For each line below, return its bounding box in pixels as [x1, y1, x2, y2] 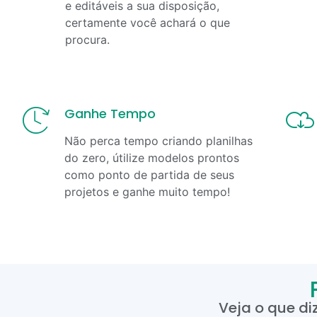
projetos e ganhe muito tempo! [64, 184, 230, 199]
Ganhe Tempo [64, 104, 156, 122]
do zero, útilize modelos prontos [64, 150, 239, 165]
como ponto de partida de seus [64, 167, 234, 182]
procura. [65, 32, 110, 47]
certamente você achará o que [65, 15, 230, 30]
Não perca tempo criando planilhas [64, 133, 253, 148]
